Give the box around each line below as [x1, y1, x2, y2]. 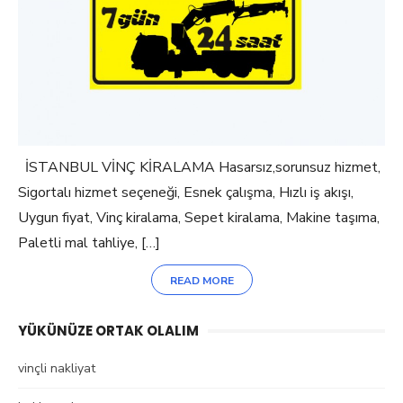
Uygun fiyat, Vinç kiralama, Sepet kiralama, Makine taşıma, [18, 208, 380, 228]
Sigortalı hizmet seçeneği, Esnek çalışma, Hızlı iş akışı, [18, 183, 354, 203]
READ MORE [169, 273, 234, 289]
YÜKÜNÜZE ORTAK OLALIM [18, 321, 199, 341]
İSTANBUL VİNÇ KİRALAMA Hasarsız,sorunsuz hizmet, [18, 157, 381, 178]
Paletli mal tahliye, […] [18, 233, 160, 254]
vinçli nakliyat [18, 360, 95, 378]
